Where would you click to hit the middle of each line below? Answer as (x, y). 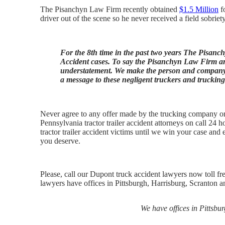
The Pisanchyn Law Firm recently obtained (110, 10)
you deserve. (60, 141)
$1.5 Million (199, 10)
